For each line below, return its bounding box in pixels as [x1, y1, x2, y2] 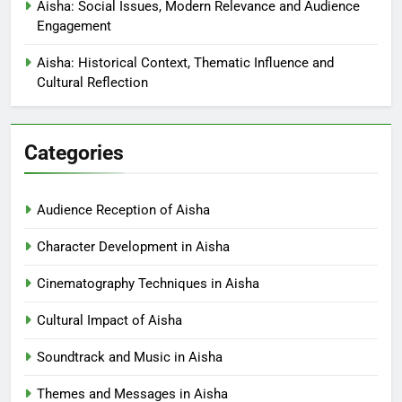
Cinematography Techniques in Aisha [37, 275, 259, 292]
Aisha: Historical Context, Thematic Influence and [37, 54, 334, 71]
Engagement [37, 17, 111, 34]
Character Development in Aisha [37, 238, 230, 255]
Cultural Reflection [37, 74, 148, 91]
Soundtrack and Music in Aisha [37, 348, 223, 365]
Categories [24, 139, 124, 165]
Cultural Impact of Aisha [37, 311, 182, 328]
